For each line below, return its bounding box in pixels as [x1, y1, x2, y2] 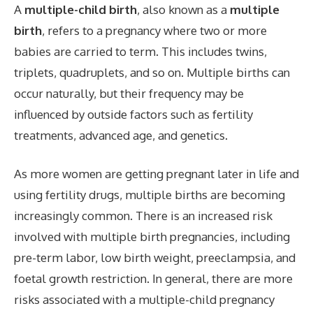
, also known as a [137, 1, 230, 17]
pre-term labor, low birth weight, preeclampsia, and [14, 250, 296, 265]
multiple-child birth [24, 1, 137, 17]
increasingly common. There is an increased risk [14, 208, 272, 223]
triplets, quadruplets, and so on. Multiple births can [14, 64, 290, 80]
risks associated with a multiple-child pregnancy [14, 292, 275, 307]
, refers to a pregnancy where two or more [42, 22, 267, 38]
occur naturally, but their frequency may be [14, 85, 244, 101]
